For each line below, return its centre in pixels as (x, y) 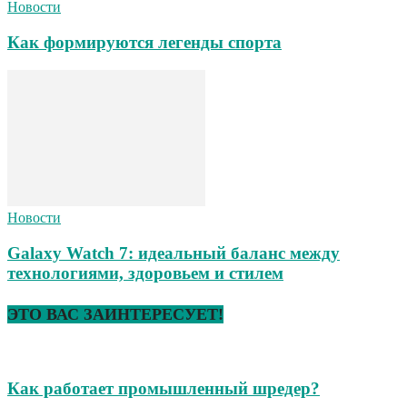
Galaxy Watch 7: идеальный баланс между (174, 253)
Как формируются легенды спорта (144, 43)
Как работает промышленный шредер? (164, 389)
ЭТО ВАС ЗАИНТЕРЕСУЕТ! (115, 314)
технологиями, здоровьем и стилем (145, 273)
